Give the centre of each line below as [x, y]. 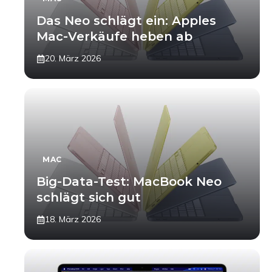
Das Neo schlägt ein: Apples [126, 21]
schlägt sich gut [89, 197]
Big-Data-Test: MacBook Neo [129, 182]
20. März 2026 [73, 58]
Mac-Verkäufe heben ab [114, 36]
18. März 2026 [73, 219]
